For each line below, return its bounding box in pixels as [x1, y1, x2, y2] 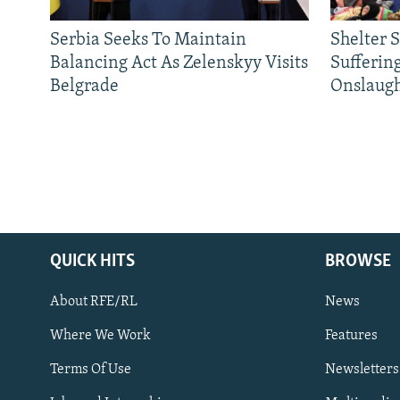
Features [325, 329, 378, 344]
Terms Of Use [50, 362, 131, 378]
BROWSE [325, 253, 391, 271]
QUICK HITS [50, 253, 135, 271]
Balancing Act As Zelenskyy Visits [50, 54, 308, 73]
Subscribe [16, 354, 79, 372]
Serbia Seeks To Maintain [50, 31, 246, 50]
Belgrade [50, 78, 119, 96]
